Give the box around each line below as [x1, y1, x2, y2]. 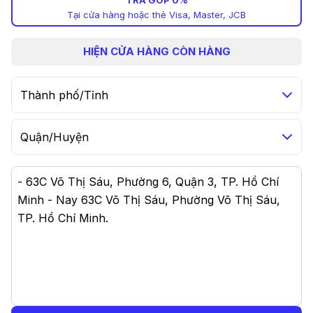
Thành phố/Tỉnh [20, 88, 108, 103]
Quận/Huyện [20, 130, 89, 145]
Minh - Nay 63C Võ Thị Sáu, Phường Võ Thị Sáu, [17, 193, 280, 208]
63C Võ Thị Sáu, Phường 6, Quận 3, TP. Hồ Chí [26, 175, 279, 189]
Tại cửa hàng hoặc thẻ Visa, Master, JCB [67, 9, 246, 21]
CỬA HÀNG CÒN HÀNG [110, 45, 231, 59]
